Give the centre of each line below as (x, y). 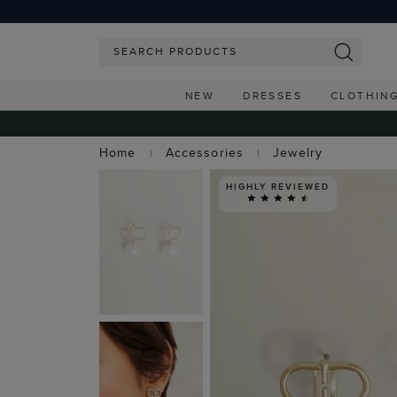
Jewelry (298, 152)
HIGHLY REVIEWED (278, 186)
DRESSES (273, 95)
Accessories (204, 152)
